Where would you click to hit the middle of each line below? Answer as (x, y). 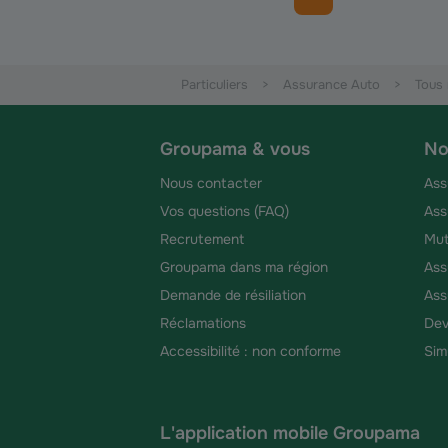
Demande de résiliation (233, 295)
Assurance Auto (331, 84)
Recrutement (202, 239)
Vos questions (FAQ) (224, 211)
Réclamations (203, 323)
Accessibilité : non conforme (250, 351)
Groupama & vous (235, 149)
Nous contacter (211, 183)
